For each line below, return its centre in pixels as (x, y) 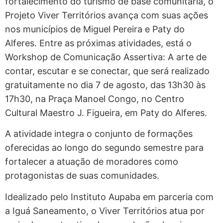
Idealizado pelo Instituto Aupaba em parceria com (109, 197)
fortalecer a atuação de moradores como (92, 162)
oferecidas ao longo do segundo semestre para (104, 148)
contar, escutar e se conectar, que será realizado (107, 71)
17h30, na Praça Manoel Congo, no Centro (95, 99)
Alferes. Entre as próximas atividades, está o (98, 43)
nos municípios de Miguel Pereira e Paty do (95, 29)
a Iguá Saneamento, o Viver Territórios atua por (105, 211)
